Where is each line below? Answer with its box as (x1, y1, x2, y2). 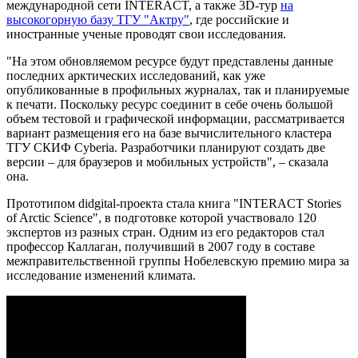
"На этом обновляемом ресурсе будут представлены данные (6, 54, 333, 68)
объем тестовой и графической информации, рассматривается (6, 111, 344, 125)
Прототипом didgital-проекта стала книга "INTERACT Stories (6, 196, 341, 210)
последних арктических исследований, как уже (6, 68, 265, 82)
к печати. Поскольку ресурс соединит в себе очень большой (6, 97, 333, 111)
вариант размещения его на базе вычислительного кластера (6, 125, 332, 140)
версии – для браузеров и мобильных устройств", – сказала (6, 154, 328, 169)
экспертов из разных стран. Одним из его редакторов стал (6, 225, 324, 239)
